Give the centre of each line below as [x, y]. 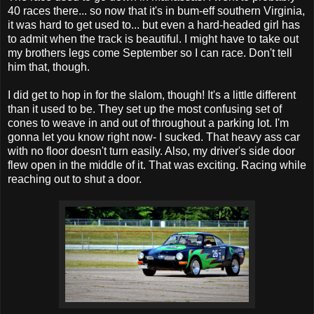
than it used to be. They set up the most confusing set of [145, 109]
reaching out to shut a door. [75, 179]
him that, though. [49, 67]
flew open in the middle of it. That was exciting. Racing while [157, 165]
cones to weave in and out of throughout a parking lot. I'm [148, 123]
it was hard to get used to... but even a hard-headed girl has [154, 25]
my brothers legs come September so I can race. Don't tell [150, 53]
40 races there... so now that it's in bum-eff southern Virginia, [156, 11]
